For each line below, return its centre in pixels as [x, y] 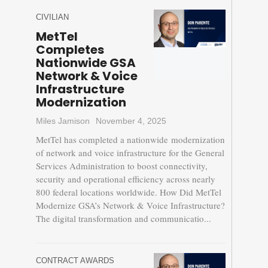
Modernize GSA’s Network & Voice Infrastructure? [130, 205]
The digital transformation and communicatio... [123, 219]
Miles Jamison [63, 121]
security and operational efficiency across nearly [125, 179]
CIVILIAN [52, 17]
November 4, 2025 [131, 121]
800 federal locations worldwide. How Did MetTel [128, 192]
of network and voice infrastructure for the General [130, 153]
